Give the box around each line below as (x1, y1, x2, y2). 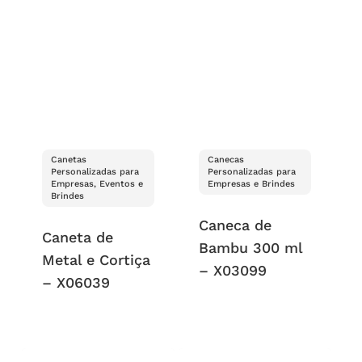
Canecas (208, 154, 245, 166)
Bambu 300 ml (199, 239, 303, 257)
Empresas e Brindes (208, 179, 296, 190)
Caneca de (199, 217, 272, 234)
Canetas (50, 154, 86, 166)
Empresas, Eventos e (50, 179, 143, 190)
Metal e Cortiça (41, 251, 150, 269)
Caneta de (41, 229, 113, 246)
